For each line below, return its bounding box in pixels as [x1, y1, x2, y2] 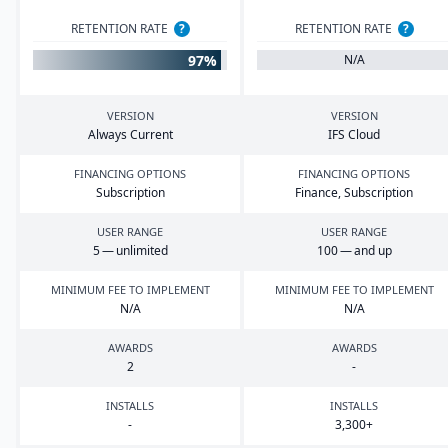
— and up [337, 242, 392, 259]
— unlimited [99, 242, 168, 259]
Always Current [87, 126, 173, 143]
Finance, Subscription [295, 184, 413, 201]
